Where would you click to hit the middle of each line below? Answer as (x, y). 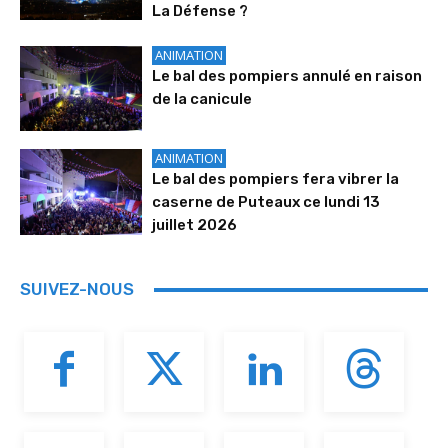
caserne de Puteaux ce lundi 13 (266, 202)
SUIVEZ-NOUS (77, 289)
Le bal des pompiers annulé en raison (287, 75)
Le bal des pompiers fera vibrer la (276, 179)
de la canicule (202, 98)
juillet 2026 (195, 225)
